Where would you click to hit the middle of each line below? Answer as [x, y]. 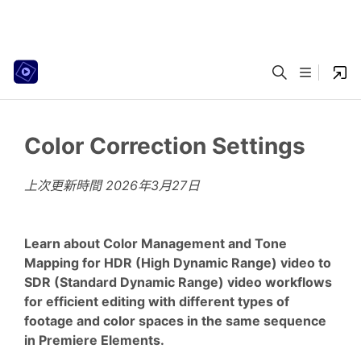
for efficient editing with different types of [157, 302]
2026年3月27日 [153, 185]
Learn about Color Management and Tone [156, 244]
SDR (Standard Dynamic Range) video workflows [178, 282]
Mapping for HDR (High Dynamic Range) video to [178, 263]
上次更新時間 [65, 185]
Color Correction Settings [165, 146]
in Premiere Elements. [94, 340]
